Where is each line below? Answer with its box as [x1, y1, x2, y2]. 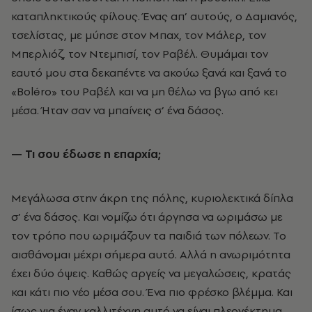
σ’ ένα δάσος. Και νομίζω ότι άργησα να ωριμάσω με [11, 208, 283, 224]
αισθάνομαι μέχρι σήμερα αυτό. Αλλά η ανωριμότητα [11, 246, 290, 262]
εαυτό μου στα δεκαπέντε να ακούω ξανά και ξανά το [11, 64, 287, 80]
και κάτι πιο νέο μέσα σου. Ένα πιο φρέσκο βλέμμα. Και [11, 283, 292, 299]
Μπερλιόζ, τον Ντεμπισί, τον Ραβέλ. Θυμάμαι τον [11, 45, 268, 61]
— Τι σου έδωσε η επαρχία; [11, 146, 161, 162]
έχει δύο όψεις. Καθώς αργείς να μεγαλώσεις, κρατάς [11, 265, 291, 281]
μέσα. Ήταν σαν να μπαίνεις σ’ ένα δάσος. [11, 102, 224, 118]
